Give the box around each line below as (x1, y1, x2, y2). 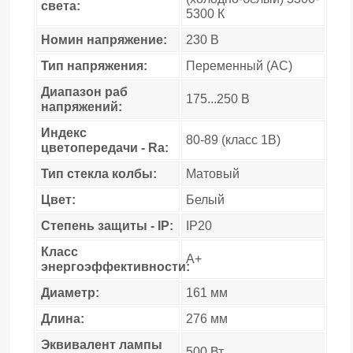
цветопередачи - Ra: (41, 140, 169, 154)
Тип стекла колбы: (41, 166, 157, 180)
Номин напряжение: (41, 32, 167, 46)
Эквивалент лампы (41, 337, 162, 351)
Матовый (186, 166, 240, 180)
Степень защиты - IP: (41, 218, 173, 232)
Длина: (41, 311, 84, 325)
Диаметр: (41, 285, 99, 299)
